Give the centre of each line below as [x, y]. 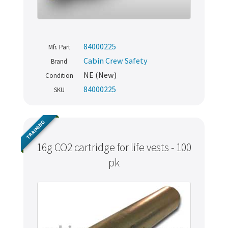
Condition [59, 76]
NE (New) [100, 75]
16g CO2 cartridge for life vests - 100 [114, 148]
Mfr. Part [59, 47]
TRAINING [35, 130]
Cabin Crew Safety [116, 61]
